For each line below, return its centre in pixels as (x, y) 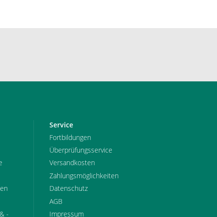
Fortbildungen (70, 137)
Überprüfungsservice (81, 150)
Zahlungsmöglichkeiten (84, 175)
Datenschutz (68, 188)
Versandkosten (72, 163)
